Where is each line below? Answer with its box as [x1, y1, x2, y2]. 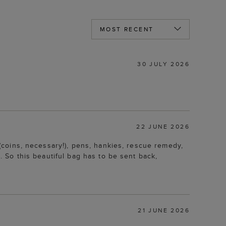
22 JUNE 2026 [136, 122, 190, 131]
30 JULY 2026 [137, 59, 190, 68]
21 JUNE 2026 [138, 205, 190, 214]
